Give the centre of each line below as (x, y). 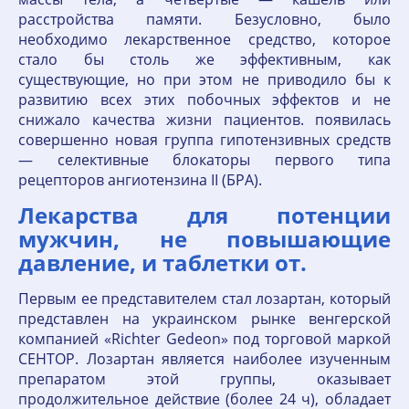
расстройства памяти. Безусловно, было (204, 19)
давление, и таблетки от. (163, 262)
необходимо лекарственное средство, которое (204, 39)
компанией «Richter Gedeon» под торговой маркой (204, 339)
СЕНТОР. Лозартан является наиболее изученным (204, 359)
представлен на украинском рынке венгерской (204, 319)
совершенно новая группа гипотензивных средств (204, 140)
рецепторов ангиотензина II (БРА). (140, 180)
